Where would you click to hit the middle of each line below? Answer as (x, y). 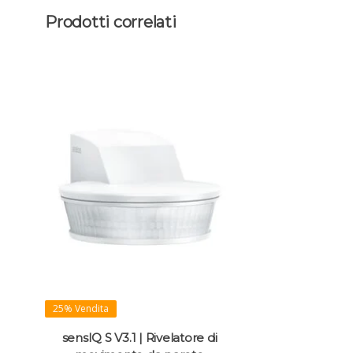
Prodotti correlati (111, 22)
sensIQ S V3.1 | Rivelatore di (139, 338)
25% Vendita (81, 309)
